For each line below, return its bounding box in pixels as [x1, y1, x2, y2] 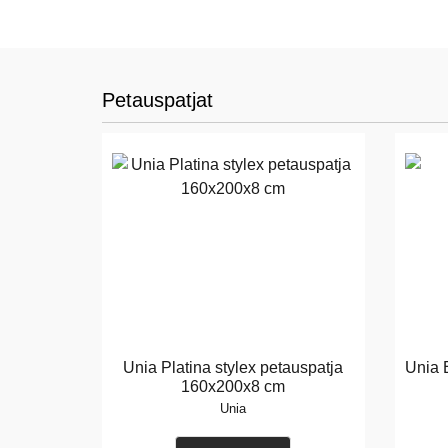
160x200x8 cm [181, 378, 286, 395]
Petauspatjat [102, 89, 213, 111]
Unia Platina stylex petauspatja [123, 359, 344, 376]
